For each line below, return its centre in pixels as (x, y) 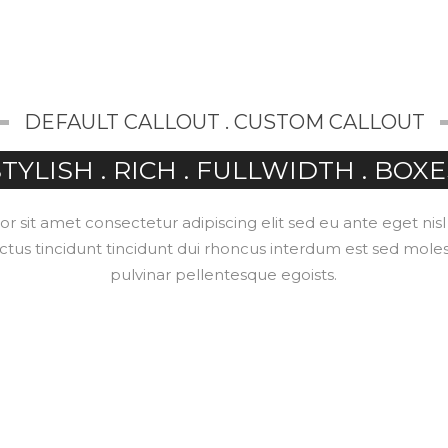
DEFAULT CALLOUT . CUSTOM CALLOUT (224, 122)
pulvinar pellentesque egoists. (224, 274)
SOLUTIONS (275, 41)
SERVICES (158, 41)
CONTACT (392, 41)
